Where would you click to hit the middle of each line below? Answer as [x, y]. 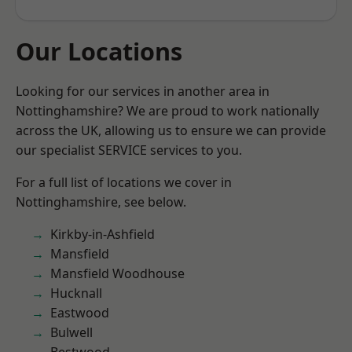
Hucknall [76, 293]
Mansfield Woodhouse [117, 273]
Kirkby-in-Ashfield [103, 234]
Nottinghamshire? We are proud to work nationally [167, 111]
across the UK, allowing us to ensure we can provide [171, 130]
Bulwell [71, 332]
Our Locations [99, 51]
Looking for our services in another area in [143, 91]
